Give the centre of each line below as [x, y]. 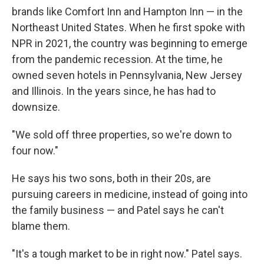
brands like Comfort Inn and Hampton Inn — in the [127, 12]
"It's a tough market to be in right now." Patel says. [127, 254]
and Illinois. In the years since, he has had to [114, 91]
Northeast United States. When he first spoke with [128, 28]
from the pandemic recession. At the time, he [117, 60]
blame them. [41, 226]
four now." [35, 151]
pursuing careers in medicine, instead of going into [130, 194]
